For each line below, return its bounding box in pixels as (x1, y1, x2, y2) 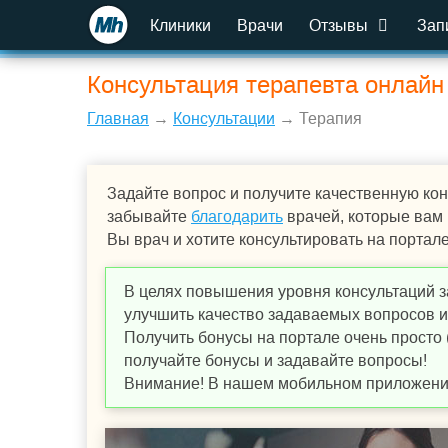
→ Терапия (275, 110, 362, 127)
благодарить (191, 208, 283, 225)
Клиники (150, 17, 211, 34)
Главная (87, 110, 149, 127)
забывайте (107, 208, 191, 225)
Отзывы (309, 17, 372, 34)
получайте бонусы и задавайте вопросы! (124, 352, 427, 369)
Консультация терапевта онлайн (87, 71, 444, 98)
